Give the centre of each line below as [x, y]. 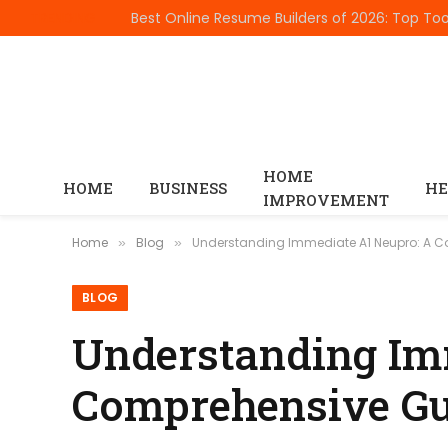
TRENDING [63, 17]
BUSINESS [188, 188]
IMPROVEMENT [326, 200]
